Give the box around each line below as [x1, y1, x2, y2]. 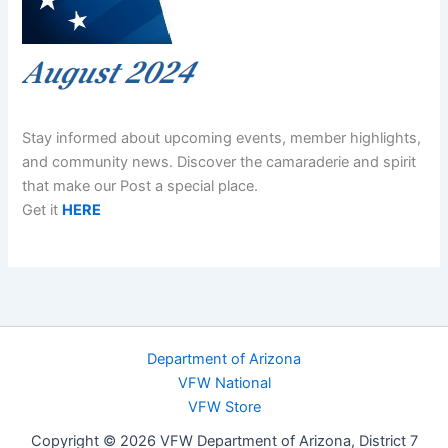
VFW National [177, 374, 271, 392]
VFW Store [187, 398, 261, 416]
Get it [22, 201, 63, 220]
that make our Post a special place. [22, 177, 259, 196]
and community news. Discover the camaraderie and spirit [22, 153, 417, 172]
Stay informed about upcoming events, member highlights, [22, 129, 422, 148]
